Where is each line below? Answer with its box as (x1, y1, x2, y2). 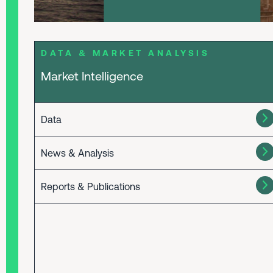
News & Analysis (41, 147, 115, 158)
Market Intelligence (41, 69, 144, 83)
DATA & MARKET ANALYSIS (41, 48, 210, 58)
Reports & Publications (41, 181, 141, 192)
